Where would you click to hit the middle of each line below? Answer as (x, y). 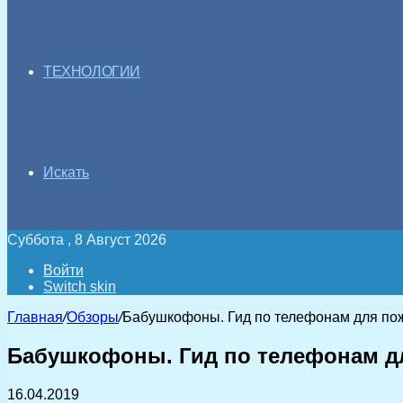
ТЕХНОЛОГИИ (92, 72)
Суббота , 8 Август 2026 (87, 240)
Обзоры (93, 317)
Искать (66, 172)
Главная (35, 317)
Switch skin (80, 287)
